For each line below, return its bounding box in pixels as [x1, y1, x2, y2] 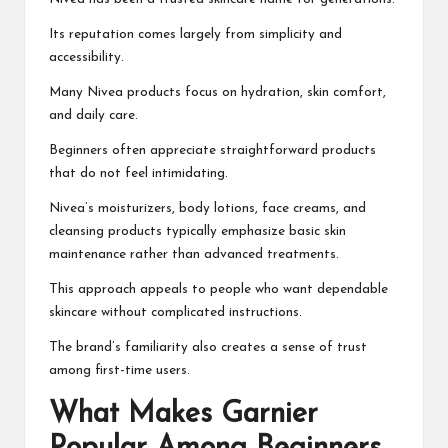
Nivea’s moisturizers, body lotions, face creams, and [49, 202, 366, 216]
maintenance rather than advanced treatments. [49, 248, 339, 262]
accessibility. [49, 51, 124, 65]
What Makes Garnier [49, 400, 318, 430]
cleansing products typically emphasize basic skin [49, 225, 346, 239]
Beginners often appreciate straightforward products [49, 144, 376, 158]
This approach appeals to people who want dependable [49, 283, 388, 297]
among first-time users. [49, 364, 190, 378]
